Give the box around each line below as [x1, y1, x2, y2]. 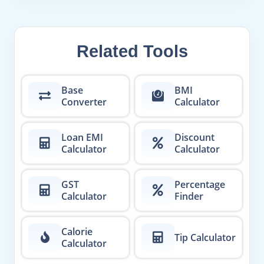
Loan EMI [61, 131, 103, 144]
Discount [174, 131, 214, 144]
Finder [174, 190, 203, 203]
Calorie [61, 225, 93, 238]
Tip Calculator [174, 231, 236, 244]
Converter [61, 95, 107, 108]
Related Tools [76, 42, 188, 61]
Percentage [174, 178, 225, 191]
